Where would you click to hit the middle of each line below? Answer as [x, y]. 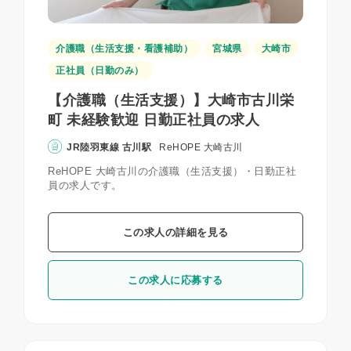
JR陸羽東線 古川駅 [109, 147]
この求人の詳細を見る [175, 232]
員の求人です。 [85, 185]
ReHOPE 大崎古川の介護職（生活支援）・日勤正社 [172, 171]
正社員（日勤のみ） [100, 70]
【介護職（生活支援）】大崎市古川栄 [171, 100]
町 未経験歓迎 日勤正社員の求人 [154, 119]
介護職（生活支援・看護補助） [124, 48]
